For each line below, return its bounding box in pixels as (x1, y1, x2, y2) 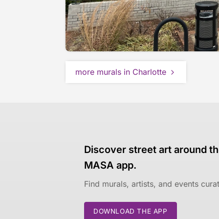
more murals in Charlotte (75, 67, 167, 77)
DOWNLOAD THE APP (93, 207, 168, 216)
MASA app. (84, 159, 136, 172)
